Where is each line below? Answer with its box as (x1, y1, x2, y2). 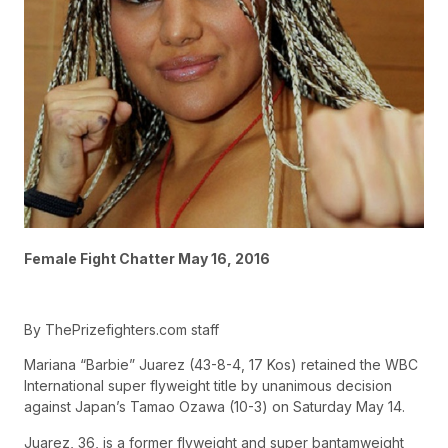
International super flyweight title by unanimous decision (24, 377, 392, 395)
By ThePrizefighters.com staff (24, 320, 219, 338)
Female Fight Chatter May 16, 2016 (24, 250, 270, 268)
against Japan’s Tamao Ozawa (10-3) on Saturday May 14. (24, 398, 405, 416)
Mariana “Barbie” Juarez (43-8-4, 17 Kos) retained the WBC (24, 356, 418, 374)
